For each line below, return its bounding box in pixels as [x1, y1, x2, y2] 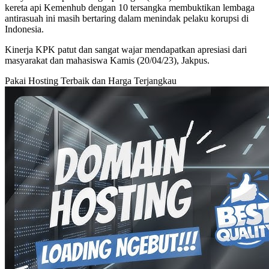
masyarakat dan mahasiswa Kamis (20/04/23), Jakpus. [5, 55, 210, 66]
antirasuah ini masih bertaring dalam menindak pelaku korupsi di [5, 13, 249, 24]
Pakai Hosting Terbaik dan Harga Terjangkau [5, 76, 177, 86]
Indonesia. [5, 24, 44, 35]
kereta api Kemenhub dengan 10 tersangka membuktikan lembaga [5, 2, 255, 13]
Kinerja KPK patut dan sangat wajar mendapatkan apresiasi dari [5, 44, 247, 55]
